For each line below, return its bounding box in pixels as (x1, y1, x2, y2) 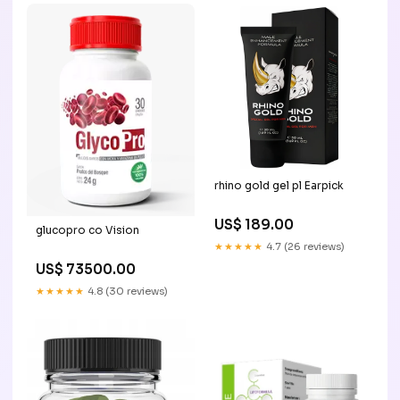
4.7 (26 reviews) (263, 239, 345, 253)
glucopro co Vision (36, 223, 139, 237)
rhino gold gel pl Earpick (214, 178, 344, 192)
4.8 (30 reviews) (85, 285, 168, 298)
